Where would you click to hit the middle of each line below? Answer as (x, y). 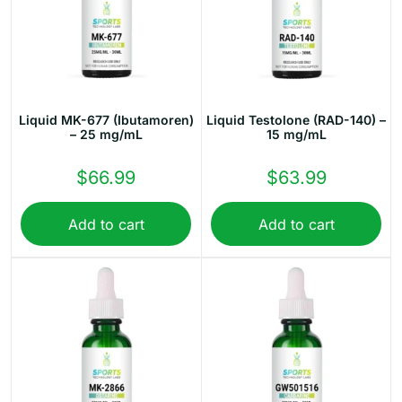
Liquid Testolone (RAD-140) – (296, 120)
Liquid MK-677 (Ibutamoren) (106, 120)
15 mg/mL (296, 135)
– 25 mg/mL (106, 135)
